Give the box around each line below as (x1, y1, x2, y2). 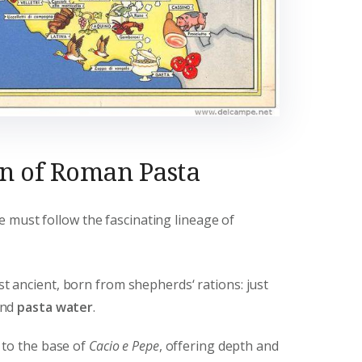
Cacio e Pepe (88, 336, 159, 355)
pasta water (17, 297, 94, 316)
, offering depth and (158, 336, 279, 355)
